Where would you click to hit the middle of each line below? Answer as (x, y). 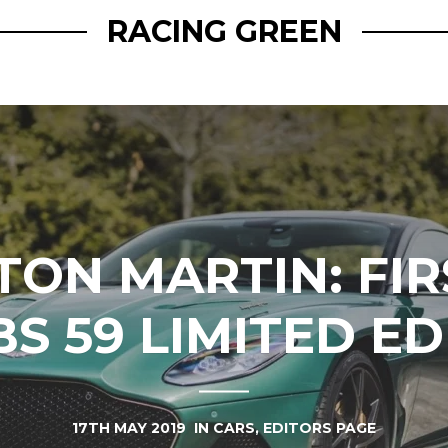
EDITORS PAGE (319, 427)
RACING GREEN (224, 31)
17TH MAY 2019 (131, 427)
